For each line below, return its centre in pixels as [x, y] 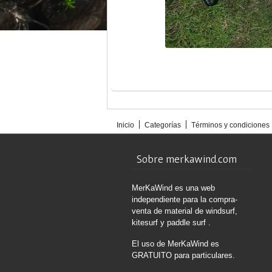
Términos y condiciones [230, 125]
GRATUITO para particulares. [183, 255]
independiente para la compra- [185, 199]
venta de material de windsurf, [185, 211]
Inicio [125, 125]
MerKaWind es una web [173, 188]
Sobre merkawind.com [187, 159]
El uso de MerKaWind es [175, 244]
